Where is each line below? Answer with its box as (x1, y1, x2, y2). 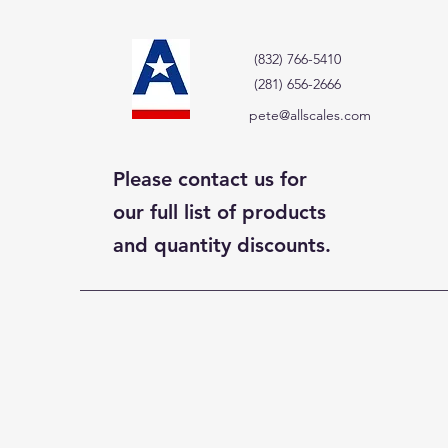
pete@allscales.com (249, 106, 371, 124)
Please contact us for (113, 167, 307, 191)
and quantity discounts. (113, 233, 331, 257)
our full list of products (113, 200, 326, 224)
